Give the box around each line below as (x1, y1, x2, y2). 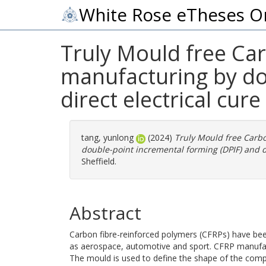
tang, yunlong (81, 132, 134, 143)
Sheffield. (81, 156, 116, 167)
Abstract (69, 201, 141, 225)
